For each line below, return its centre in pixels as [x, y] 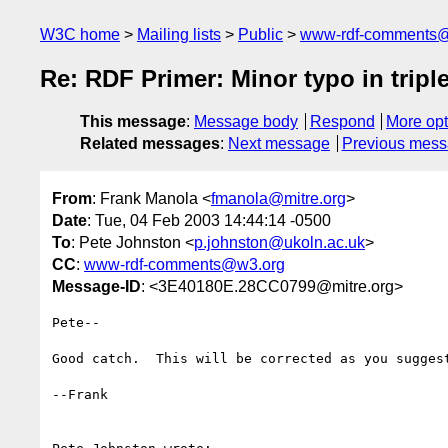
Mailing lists [179, 34]
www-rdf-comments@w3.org [184, 264]
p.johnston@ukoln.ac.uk [279, 242]
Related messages [150, 144]
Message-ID [96, 286]
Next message [279, 144]
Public [260, 34]
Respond [342, 122]
